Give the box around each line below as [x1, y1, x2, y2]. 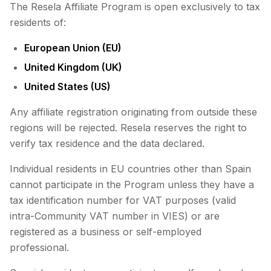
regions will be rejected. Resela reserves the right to [10, 122, 247, 134]
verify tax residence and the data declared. [10, 137, 204, 149]
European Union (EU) [24, 42, 122, 54]
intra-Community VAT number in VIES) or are [10, 210, 220, 222]
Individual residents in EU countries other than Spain [10, 163, 251, 175]
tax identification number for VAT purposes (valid [10, 194, 236, 206]
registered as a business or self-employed [10, 226, 201, 238]
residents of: [10, 16, 66, 28]
